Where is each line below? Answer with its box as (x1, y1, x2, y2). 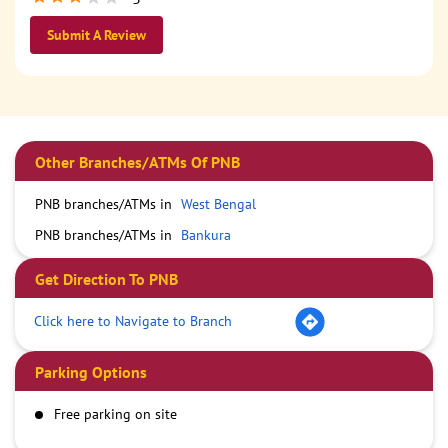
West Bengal (181, 195, 256, 214)
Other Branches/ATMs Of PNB (35, 152, 240, 173)
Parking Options (35, 362, 147, 383)
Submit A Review (47, 26, 146, 45)
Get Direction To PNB (35, 269, 178, 290)
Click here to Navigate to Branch (34, 311, 232, 330)
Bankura (181, 226, 231, 245)
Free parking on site (54, 405, 177, 424)
